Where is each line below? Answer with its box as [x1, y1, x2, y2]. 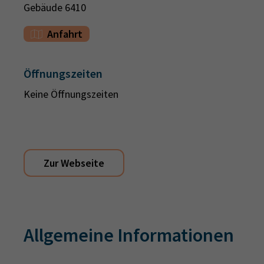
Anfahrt [47, 27, 82, 41]
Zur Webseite [44, 156, 104, 170]
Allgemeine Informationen [24, 223, 234, 247]
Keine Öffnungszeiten [24, 87, 118, 101]
